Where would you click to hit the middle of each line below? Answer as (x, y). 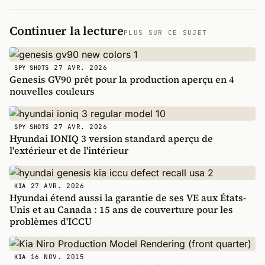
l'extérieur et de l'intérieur (69, 150)
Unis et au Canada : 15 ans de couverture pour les (121, 209)
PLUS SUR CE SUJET (166, 33)
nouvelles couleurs (52, 91)
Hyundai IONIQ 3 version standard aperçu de (111, 138)
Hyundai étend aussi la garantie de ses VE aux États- (128, 198)
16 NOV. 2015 (57, 256)
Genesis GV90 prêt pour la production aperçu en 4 (122, 79)
